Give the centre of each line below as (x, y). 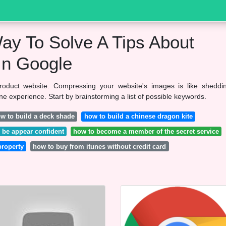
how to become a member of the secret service (146, 131)
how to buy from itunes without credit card (100, 146)
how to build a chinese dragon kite (138, 117)
